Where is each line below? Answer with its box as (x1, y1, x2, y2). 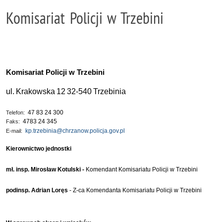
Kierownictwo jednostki (6, 145, 71, 152)
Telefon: (6, 110, 26, 115)
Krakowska (16, 87, 55, 96)
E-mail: (6, 127, 24, 134)
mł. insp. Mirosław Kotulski (6, 166, 82, 173)
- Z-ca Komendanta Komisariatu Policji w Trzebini (68, 186, 203, 194)
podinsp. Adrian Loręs (6, 186, 68, 194)
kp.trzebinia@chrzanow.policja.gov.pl (25, 127, 125, 134)
